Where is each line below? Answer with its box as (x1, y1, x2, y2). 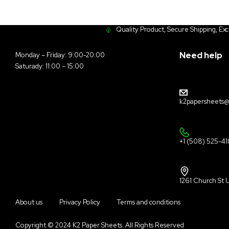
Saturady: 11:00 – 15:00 (15, 62, 84, 71)
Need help (179, 50, 222, 61)
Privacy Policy (59, 197, 100, 207)
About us (15, 197, 42, 207)
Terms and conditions (117, 197, 180, 207)
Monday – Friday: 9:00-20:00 (15, 51, 105, 60)
